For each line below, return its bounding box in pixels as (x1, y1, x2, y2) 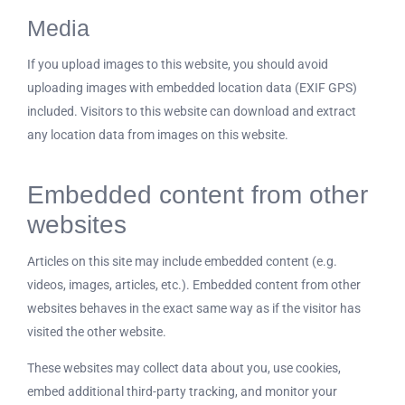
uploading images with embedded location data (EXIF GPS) (27, 80, 357, 95)
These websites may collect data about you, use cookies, (27, 361, 341, 375)
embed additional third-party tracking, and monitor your (27, 384, 337, 399)
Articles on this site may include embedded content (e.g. (27, 254, 337, 268)
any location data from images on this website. (27, 127, 288, 142)
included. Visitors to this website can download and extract (27, 103, 356, 118)
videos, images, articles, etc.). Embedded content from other (27, 278, 361, 292)
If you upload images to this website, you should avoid (27, 56, 328, 71)
